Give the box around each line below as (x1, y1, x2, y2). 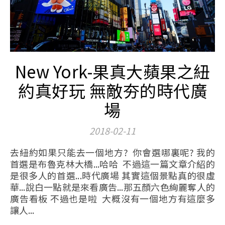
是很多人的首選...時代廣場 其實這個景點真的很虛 (10, 169, 215, 182)
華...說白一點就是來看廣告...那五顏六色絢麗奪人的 (10, 180, 215, 193)
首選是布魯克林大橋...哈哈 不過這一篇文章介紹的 (10, 157, 215, 170)
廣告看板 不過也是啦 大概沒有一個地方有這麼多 (10, 192, 215, 205)
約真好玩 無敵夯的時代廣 (18, 78, 207, 102)
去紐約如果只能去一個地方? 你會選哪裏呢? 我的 (10, 146, 20, 159)
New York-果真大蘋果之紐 (15, 59, 210, 83)
